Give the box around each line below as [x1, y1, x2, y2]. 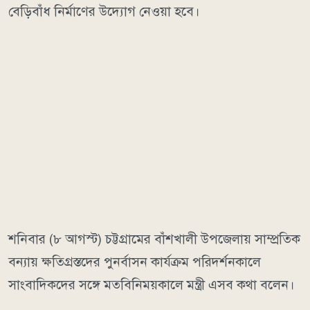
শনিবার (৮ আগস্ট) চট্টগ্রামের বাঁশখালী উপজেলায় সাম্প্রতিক [8, 230, 300, 247]
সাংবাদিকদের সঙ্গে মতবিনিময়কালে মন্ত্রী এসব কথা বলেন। [8, 276, 295, 293]
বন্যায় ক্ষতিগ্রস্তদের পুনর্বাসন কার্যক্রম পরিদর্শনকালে [8, 253, 261, 270]
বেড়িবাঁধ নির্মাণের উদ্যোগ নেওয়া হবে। [8, 3, 200, 19]
